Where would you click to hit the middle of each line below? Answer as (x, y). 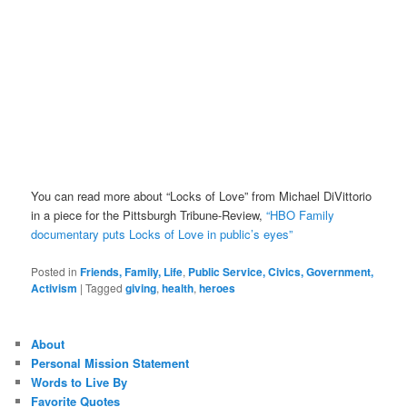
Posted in (55, 271)
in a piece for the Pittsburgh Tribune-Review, (149, 215)
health (178, 288)
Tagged (104, 287)
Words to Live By (79, 382)
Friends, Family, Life (132, 271)
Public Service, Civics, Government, (281, 271)
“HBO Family (301, 215)
